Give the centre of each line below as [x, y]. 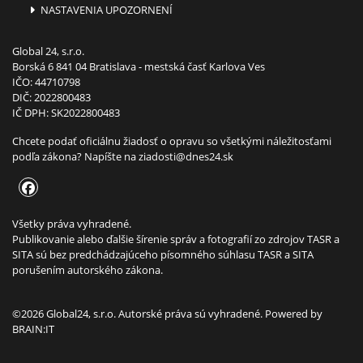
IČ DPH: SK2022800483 [66, 113]
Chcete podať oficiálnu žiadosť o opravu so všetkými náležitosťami [172, 141]
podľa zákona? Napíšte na [75, 157]
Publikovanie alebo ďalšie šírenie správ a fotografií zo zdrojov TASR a [176, 239]
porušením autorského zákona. [88, 270]
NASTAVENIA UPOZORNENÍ [106, 10]
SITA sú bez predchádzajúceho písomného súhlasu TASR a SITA [163, 255]
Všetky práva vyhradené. [72, 224]
